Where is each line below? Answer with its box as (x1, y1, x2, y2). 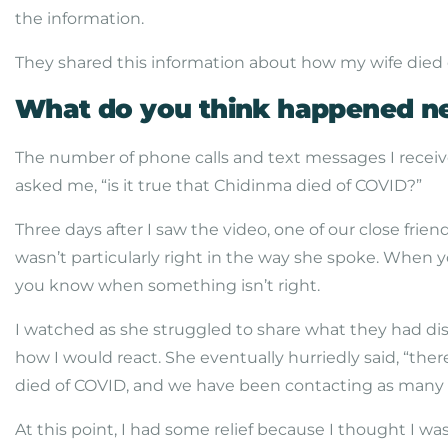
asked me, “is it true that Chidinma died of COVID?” (15, 176, 422, 195)
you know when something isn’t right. (15, 276, 320, 295)
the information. (15, 9, 144, 28)
